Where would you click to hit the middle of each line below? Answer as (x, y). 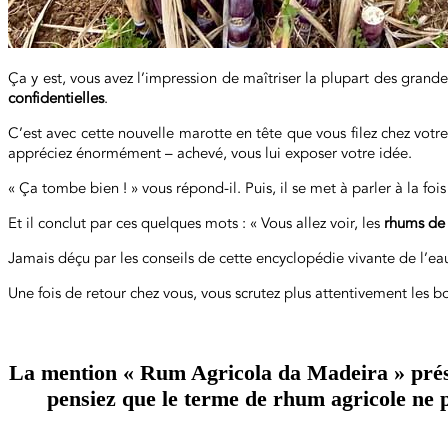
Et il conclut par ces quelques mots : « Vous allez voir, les (196, 223)
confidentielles (56, 98)
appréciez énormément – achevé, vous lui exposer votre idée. (210, 153)
